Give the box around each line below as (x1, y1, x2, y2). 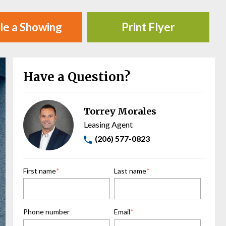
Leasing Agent (84, 119, 133, 129)
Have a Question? (23, 69, 130, 85)
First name (23, 166, 56, 175)
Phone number (23, 207, 70, 216)
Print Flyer (122, 20, 175, 34)
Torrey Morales (84, 105, 156, 117)
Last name (114, 166, 146, 175)
